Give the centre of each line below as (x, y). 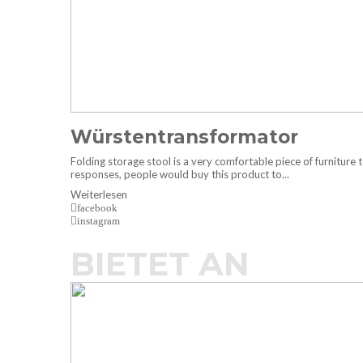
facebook (97, 208)
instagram (98, 221)
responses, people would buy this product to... (180, 175)
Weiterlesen (99, 195)
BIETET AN (160, 264)
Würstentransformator (187, 137)
